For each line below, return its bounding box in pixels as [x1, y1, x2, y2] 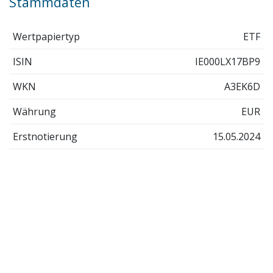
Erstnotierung [12, 129, 77, 143]
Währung [12, 104, 56, 118]
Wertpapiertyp [12, 29, 80, 43]
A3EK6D [224, 79, 261, 93]
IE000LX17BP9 [195, 54, 261, 68]
